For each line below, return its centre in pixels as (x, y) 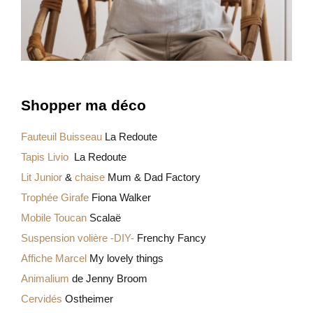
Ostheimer (88, 299)
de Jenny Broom (108, 278)
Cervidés (42, 299)
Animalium (45, 278)
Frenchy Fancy (172, 238)
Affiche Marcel (54, 258)
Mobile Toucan (54, 218)
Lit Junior (42, 177)
